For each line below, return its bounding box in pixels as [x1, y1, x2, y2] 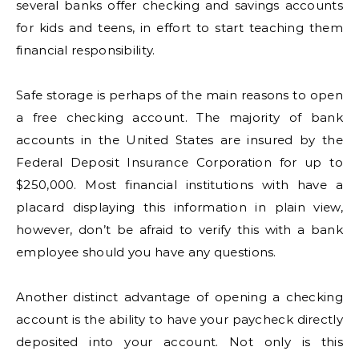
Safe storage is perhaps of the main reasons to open [16, 87, 343, 103]
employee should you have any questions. [16, 244, 276, 260]
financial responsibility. [16, 42, 155, 58]
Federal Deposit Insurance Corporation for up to [16, 155, 343, 170]
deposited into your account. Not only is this [16, 334, 343, 349]
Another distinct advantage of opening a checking [16, 289, 343, 305]
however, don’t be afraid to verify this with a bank [16, 222, 343, 237]
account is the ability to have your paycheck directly [16, 312, 343, 327]
